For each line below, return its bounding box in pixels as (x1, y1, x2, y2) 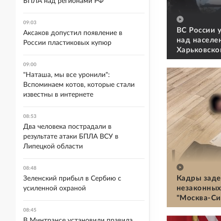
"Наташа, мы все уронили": (23, 72, 110, 78)
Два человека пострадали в (23, 123, 111, 130)
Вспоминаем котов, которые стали (23, 81, 135, 88)
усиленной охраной (23, 185, 86, 192)
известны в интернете (23, 91, 93, 98)
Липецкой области (23, 143, 83, 150)
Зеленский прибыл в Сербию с (23, 175, 121, 182)
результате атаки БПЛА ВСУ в (23, 133, 118, 140)
